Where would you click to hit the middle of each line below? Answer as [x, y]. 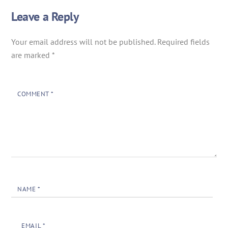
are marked [32, 55]
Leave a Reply [45, 17]
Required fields [184, 42]
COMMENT [34, 94]
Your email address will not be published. [83, 42]
